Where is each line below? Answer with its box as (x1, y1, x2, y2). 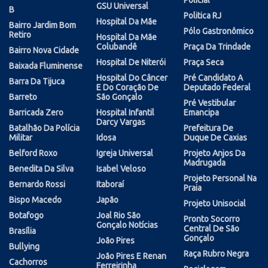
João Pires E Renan (96, 251, 166, 261)
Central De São (184, 223, 239, 233)
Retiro (9, 29, 31, 39)
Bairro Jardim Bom (9, 20, 76, 30)
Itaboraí (96, 179, 124, 189)
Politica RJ (184, 10, 221, 20)
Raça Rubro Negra (184, 248, 249, 258)
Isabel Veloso (96, 163, 146, 173)
